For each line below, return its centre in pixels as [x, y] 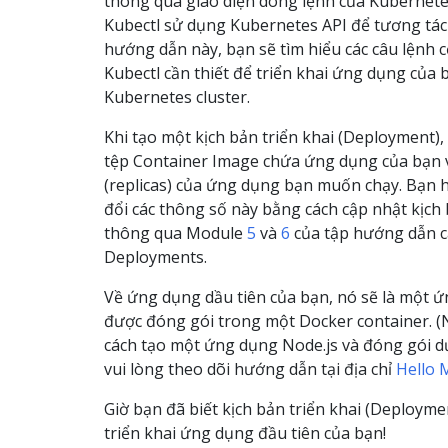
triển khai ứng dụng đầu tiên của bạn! [245, 433]
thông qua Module [175, 233]
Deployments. [155, 257]
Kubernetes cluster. [177, 97]
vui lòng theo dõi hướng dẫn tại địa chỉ [250, 369]
